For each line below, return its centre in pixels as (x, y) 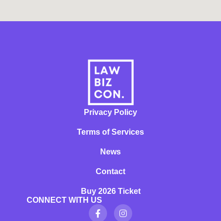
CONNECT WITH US (64, 200)
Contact (110, 172)
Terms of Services (110, 132)
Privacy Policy (110, 112)
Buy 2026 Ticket (110, 191)
